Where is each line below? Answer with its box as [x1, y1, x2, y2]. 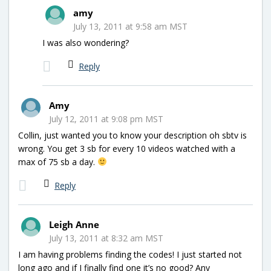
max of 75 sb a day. [18, 155, 97, 168]
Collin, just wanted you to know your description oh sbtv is [18, 129, 247, 141]
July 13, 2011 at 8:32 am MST [49, 232, 163, 244]
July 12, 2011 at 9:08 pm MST [49, 113, 163, 125]
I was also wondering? [42, 36, 129, 48]
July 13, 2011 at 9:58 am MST [73, 20, 188, 32]
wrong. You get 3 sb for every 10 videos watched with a [18, 142, 235, 154]
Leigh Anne [49, 218, 99, 230]
